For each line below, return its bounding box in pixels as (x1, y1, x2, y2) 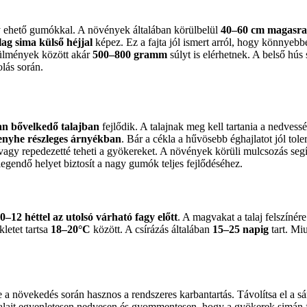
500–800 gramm (93, 48, 167, 60)
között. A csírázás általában (90, 223, 212, 235)
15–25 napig (212, 223, 269, 235)
